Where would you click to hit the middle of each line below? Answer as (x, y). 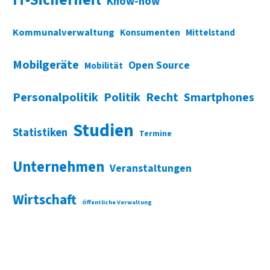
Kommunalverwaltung (63, 32)
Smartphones (219, 97)
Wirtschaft (44, 199)
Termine (155, 133)
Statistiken (40, 132)
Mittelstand (210, 33)
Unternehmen (58, 167)
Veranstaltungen (150, 168)
